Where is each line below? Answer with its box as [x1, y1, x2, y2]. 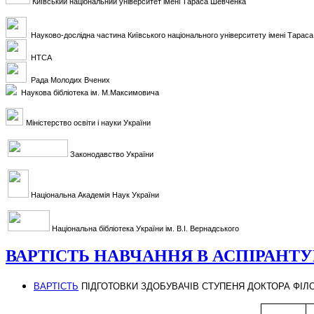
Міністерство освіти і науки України [26, 118, 151, 127]
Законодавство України [68, 150, 153, 158]
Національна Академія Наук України [29, 191, 159, 199]
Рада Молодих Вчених [27, 76, 114, 84]
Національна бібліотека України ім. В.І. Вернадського [52, 224, 239, 233]
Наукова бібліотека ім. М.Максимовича [21, 88, 159, 97]
